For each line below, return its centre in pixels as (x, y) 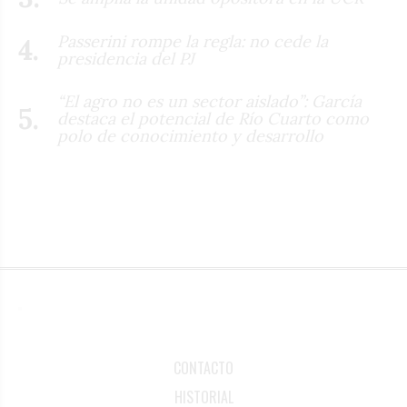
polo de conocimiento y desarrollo (190, 136)
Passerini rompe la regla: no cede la (193, 41)
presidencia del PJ (126, 58)
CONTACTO (203, 368)
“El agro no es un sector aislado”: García (209, 102)
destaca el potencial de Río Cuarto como (213, 119)
